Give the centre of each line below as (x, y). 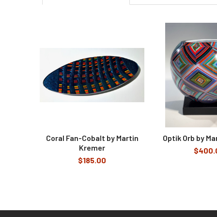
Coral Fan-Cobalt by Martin (92, 138)
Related (57, 39)
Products (60, 50)
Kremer (92, 148)
